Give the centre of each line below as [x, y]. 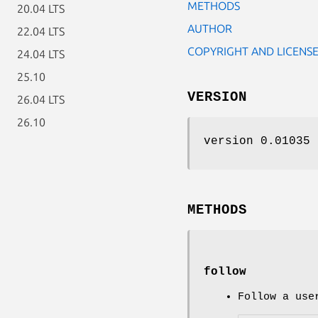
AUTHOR [210, 28]
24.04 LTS [41, 54]
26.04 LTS [41, 99]
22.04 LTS [41, 31]
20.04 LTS [41, 9]
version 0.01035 [257, 141]
